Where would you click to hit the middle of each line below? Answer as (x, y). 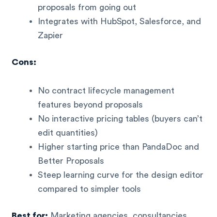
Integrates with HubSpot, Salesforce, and (119, 21)
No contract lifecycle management (106, 91)
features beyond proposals (90, 105)
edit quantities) (68, 133)
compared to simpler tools (89, 189)
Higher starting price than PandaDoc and (118, 147)
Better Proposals (71, 161)
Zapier (50, 35)
